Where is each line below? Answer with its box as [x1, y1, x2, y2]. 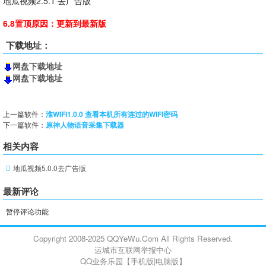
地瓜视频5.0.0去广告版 [13, 162, 86, 173]
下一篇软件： [3, 119, 46, 129]
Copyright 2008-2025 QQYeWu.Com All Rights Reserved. [33, 232, 233, 244]
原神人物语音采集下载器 [46, 119, 124, 130]
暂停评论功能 [6, 205, 49, 216]
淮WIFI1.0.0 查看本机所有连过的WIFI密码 [46, 108, 178, 119]
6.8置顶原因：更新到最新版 [3, 17, 106, 29]
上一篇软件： [3, 108, 46, 119]
